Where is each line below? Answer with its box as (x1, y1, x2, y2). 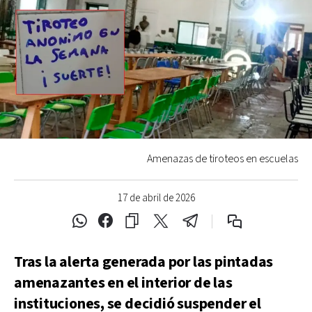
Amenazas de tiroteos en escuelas (147, 151, 298, 166)
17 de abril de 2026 (117, 191, 195, 205)
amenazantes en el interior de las (14, 272, 233, 293)
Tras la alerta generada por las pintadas (14, 251, 274, 272)
